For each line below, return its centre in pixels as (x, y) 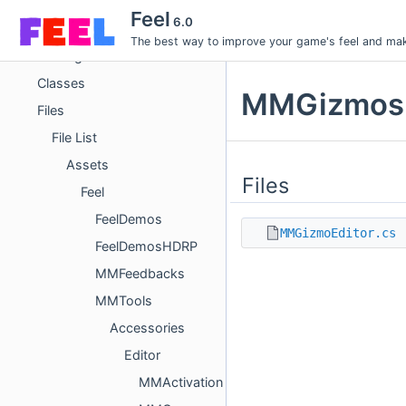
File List (74, 137)
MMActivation (181, 382)
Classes (61, 83)
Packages (67, 56)
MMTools (124, 300)
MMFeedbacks (140, 273)
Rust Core (67, 29)
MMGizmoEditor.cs (338, 232)
